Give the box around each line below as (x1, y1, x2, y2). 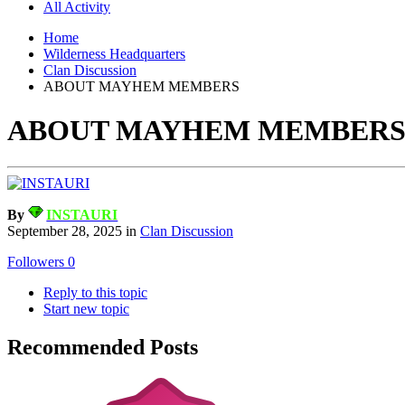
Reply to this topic (43, 285, 147, 301)
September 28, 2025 (7, 223, 122, 240)
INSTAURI (46, 207, 118, 223)
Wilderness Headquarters (43, 45, 185, 61)
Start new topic (43, 301, 129, 317)
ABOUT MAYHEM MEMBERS (43, 78, 240, 94)
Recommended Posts (7, 335, 198, 360)
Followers (7, 254, 64, 270)
